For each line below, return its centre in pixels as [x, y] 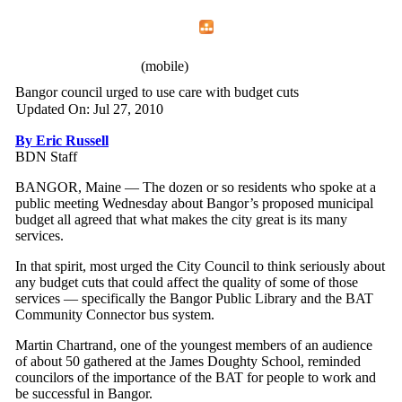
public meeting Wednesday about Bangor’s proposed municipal [194, 203]
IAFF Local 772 [74, 64]
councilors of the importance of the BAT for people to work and [196, 377]
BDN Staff [46, 157]
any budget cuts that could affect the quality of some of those [187, 282]
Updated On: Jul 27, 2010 [90, 109]
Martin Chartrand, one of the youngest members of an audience [194, 345]
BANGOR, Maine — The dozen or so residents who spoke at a [196, 187]
